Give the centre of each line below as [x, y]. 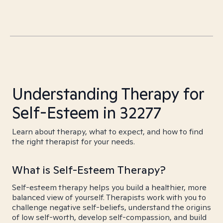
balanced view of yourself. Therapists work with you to [109, 197]
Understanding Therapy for [108, 94]
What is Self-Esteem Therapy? [89, 170]
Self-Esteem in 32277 [87, 112]
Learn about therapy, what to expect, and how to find [108, 132]
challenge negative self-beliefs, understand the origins [111, 207]
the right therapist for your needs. [73, 142]
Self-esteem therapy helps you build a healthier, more [109, 187]
